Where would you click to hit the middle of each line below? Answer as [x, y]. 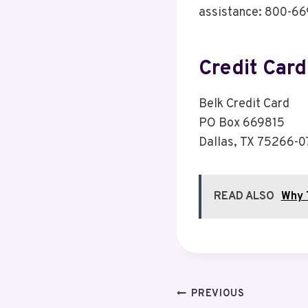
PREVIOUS [218, 294]
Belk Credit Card [244, 104]
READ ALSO [244, 197]
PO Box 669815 [241, 124]
